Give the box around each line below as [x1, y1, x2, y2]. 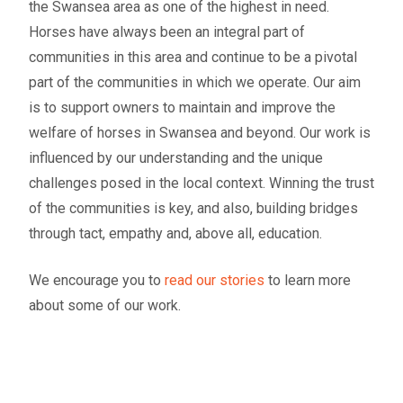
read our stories [165, 272, 264, 289]
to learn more [264, 272, 351, 289]
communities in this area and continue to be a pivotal [29, 49, 357, 66]
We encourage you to [29, 272, 165, 289]
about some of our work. [29, 297, 181, 314]
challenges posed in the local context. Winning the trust [29, 175, 374, 192]
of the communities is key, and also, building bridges [29, 200, 358, 217]
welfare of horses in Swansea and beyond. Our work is [29, 124, 371, 141]
